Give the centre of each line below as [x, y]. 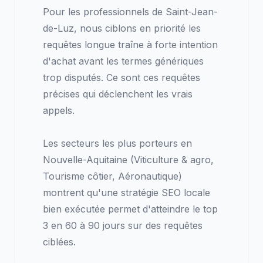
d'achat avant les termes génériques [123, 61]
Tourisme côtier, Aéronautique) [112, 176]
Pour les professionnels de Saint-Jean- [130, 12]
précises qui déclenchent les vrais [118, 94]
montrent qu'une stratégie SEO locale [127, 193]
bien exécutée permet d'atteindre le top [130, 209]
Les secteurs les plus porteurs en [117, 144]
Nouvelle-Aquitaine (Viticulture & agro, [128, 160]
